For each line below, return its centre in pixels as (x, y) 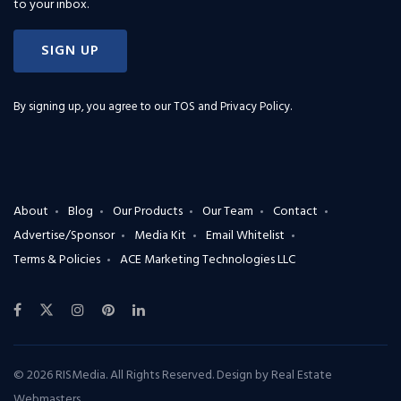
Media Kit (160, 236)
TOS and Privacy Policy (232, 107)
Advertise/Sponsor (64, 236)
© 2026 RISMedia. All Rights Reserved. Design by (142, 375)
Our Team (228, 212)
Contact (295, 212)
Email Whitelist (245, 236)
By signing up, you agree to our (94, 107)
